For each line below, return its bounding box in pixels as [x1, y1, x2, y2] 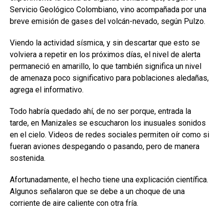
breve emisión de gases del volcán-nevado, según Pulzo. [10, 17, 205, 26]
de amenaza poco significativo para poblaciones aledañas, [10, 73, 209, 83]
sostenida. [10, 153, 45, 163]
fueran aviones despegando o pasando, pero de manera [10, 142, 199, 152]
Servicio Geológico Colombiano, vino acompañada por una [10, 5, 206, 15]
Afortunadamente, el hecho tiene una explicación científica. [10, 175, 208, 185]
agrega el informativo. [10, 85, 84, 95]
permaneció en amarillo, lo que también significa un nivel [10, 62, 201, 71]
